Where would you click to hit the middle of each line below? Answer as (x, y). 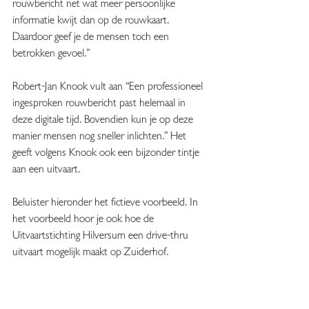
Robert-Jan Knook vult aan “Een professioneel (109, 87)
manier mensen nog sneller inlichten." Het (101, 136)
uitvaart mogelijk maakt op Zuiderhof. (90, 252)
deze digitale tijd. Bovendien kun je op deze (104, 120)
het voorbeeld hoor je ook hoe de (84, 219)
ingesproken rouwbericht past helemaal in (100, 103)
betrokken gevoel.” (52, 53)
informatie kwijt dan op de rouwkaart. (92, 20)
